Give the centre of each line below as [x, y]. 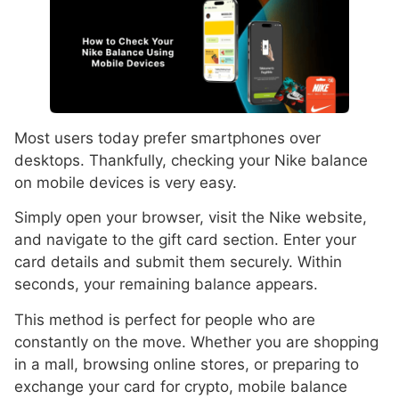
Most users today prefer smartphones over [167, 138]
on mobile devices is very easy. [126, 182]
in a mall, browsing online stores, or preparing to [187, 364]
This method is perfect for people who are [165, 319]
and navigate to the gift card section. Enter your [185, 240]
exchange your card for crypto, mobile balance [181, 386]
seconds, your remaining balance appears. [166, 285]
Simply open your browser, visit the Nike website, [191, 218]
